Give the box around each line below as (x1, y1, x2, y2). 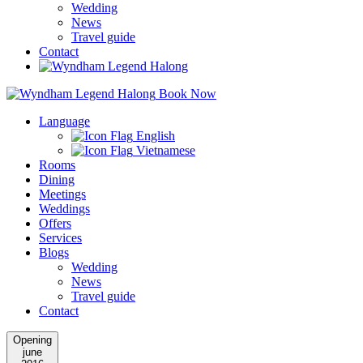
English (133, 128, 175, 143)
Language (39, 113, 90, 128)
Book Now (159, 86, 216, 100)
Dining (39, 172, 75, 186)
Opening (13, 333, 52, 346)
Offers (39, 216, 71, 230)
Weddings (39, 201, 90, 216)
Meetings (39, 186, 86, 201)
